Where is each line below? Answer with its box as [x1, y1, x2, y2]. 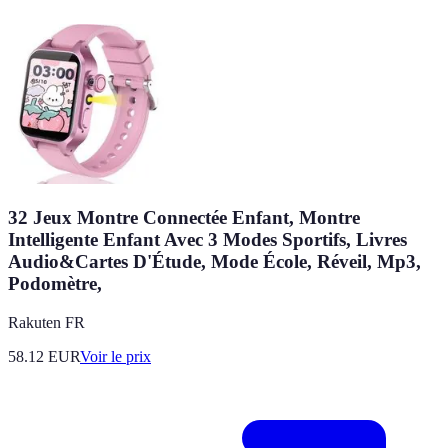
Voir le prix [80, 347, 151, 365]
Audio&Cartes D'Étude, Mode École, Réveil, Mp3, [8, 251, 421, 273]
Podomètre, [8, 273, 102, 295]
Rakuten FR [8, 313, 85, 331]
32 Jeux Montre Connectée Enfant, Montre [8, 207, 360, 229]
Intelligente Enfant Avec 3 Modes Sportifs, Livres [8, 229, 407, 251]
